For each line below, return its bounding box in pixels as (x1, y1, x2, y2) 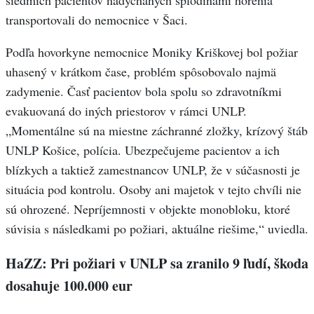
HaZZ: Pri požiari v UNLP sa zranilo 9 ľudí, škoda (6, 253, 308, 274)
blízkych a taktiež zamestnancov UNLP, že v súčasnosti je (6, 161, 300, 179)
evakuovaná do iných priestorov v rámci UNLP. (6, 102, 247, 120)
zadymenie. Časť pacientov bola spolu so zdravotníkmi (6, 83, 282, 100)
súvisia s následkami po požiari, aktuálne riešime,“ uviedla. (6, 220, 308, 238)
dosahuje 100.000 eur (6, 275, 132, 296)
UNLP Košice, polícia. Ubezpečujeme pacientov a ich (6, 142, 280, 159)
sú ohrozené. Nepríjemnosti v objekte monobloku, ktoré (6, 200, 290, 218)
